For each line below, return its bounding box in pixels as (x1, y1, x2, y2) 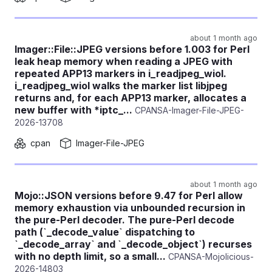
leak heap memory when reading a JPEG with (15, 55, 233, 67)
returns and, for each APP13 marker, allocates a (15, 92, 246, 104)
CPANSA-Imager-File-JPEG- (132, 105, 244, 115)
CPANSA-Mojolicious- (166, 251, 254, 262)
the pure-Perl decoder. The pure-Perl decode (15, 214, 234, 226)
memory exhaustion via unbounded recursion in (15, 202, 245, 214)
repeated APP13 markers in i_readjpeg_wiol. (15, 67, 226, 80)
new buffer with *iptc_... (15, 104, 132, 116)
